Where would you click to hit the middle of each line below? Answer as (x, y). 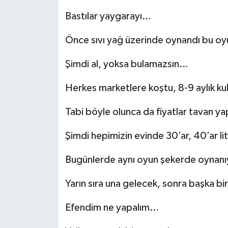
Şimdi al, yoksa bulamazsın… (126, 64)
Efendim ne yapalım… (112, 208)
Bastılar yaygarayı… (108, 17)
